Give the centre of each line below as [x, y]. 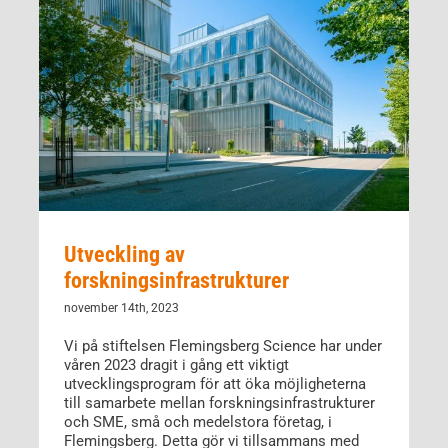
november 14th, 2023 [121, 307]
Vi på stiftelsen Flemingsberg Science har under [222, 345]
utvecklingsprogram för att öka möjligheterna [214, 383]
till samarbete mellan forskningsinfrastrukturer [219, 402]
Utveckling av [124, 254]
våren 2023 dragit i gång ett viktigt [176, 364]
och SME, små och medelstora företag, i [197, 421]
